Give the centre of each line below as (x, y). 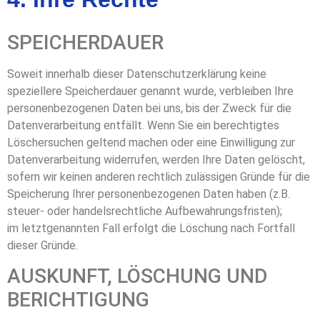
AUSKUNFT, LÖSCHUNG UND (137, 276)
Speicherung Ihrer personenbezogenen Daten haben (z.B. (149, 194)
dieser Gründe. (42, 245)
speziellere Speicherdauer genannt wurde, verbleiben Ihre (150, 91)
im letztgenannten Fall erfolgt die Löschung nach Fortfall (151, 228)
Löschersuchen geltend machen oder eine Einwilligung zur (151, 142)
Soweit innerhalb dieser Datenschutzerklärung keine (137, 74)
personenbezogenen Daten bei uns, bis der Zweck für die (149, 108)
